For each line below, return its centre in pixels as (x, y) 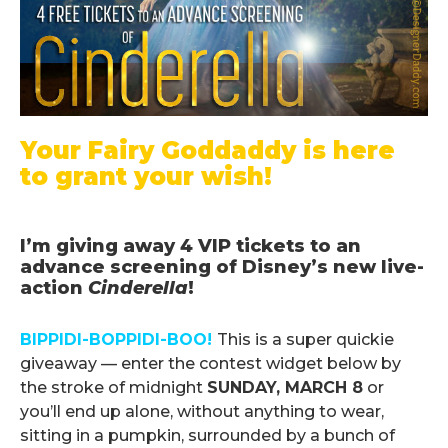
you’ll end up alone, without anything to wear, (202, 411)
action (54, 287)
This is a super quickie (305, 339)
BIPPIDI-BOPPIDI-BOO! (118, 339)
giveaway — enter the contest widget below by (210, 363)
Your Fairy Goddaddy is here (207, 150)
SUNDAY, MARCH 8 (285, 387)
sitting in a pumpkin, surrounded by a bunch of (207, 435)
